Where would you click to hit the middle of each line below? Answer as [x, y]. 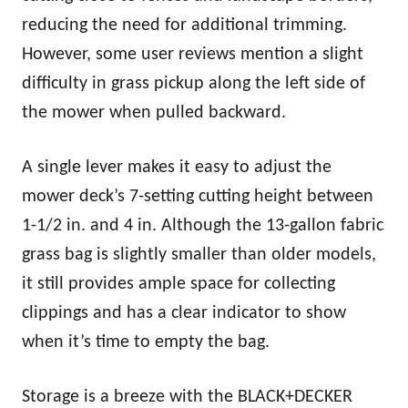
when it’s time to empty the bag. [146, 342]
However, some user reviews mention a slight [193, 54]
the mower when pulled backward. [154, 112]
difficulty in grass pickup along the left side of [194, 83]
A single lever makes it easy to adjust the [177, 167]
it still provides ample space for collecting [178, 284]
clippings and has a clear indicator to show [184, 313]
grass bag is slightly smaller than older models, [199, 255]
